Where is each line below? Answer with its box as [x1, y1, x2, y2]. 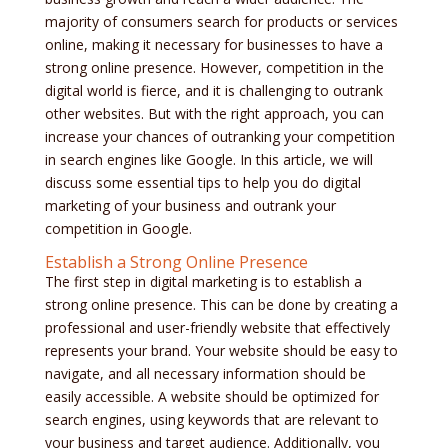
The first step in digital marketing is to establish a [44, 272, 362, 292]
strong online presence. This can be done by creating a [44, 295, 398, 315]
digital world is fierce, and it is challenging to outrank [44, 81, 383, 101]
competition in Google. [44, 219, 192, 239]
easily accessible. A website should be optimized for [44, 387, 379, 407]
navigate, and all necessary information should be [44, 364, 366, 384]
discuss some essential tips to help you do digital [44, 173, 361, 193]
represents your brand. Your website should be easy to [44, 341, 398, 361]
